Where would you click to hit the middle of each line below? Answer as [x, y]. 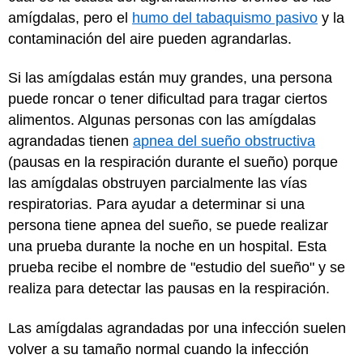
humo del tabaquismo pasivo [225, 17]
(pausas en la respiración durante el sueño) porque [173, 162]
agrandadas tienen [70, 141]
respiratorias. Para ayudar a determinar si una [156, 204]
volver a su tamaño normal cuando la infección [158, 349]
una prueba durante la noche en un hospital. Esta [167, 246]
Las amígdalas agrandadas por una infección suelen [177, 328]
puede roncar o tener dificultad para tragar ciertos [168, 99]
